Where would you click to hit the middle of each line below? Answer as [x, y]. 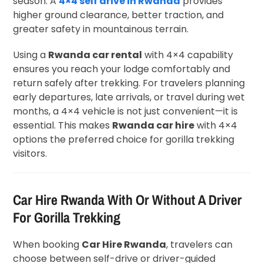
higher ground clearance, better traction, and [119, 15]
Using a [31, 55]
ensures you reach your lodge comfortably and [122, 69]
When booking [48, 244]
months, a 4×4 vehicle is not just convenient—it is [126, 111]
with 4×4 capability [188, 55]
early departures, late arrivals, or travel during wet [129, 97]
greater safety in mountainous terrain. [101, 29]
